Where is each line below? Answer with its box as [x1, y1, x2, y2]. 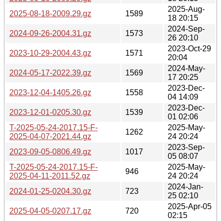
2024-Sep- [168, 24, 205, 33]
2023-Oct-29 [168, 44, 211, 53]
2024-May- [168, 64, 205, 73]
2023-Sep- [168, 143, 205, 151]
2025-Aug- [168, 4, 205, 13]
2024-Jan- [168, 182, 203, 191]
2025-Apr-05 [168, 202, 212, 211]
